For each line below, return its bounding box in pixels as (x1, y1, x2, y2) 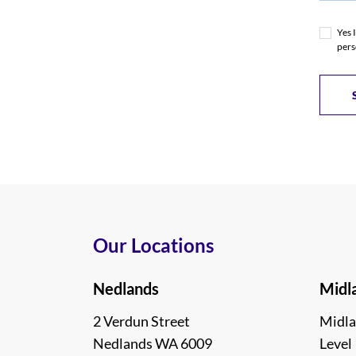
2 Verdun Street (93, 312, 190, 330)
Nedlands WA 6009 (93, 335, 212, 352)
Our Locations (93, 234, 214, 257)
